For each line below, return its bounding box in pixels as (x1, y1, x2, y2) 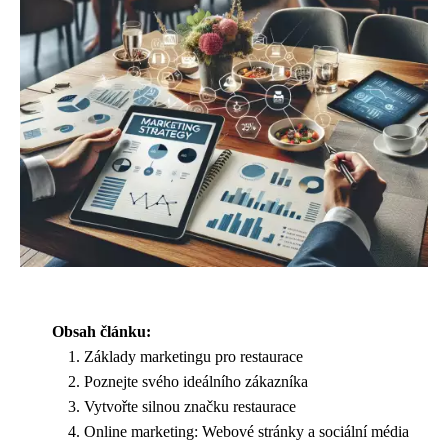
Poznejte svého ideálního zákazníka (84, 373, 308, 390)
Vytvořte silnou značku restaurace (84, 398, 296, 415)
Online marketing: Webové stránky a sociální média (84, 423, 409, 440)
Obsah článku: (52, 323, 151, 340)
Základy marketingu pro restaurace (84, 348, 303, 365)
